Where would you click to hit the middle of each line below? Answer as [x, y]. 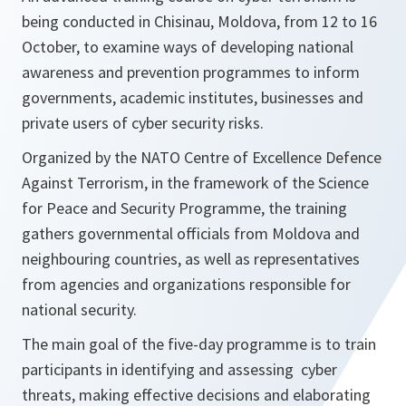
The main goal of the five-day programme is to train [199, 344]
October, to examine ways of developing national [188, 47]
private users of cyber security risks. [143, 123]
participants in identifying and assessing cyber [179, 369]
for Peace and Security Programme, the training [184, 208]
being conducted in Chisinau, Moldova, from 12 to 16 [199, 21]
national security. [79, 309]
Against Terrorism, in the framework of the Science [195, 183]
